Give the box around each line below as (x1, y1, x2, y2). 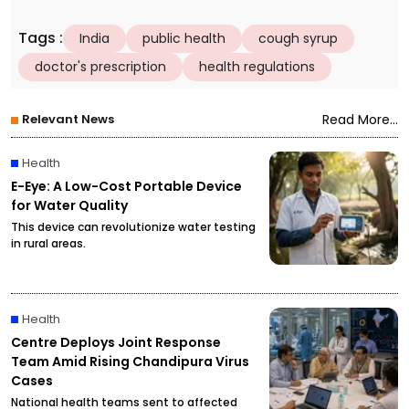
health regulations (199, 58, 315, 77)
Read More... (322, 110, 398, 130)
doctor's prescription (35, 58, 166, 77)
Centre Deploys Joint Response (11, 333, 221, 352)
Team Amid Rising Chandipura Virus (11, 352, 249, 372)
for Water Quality (11, 196, 128, 215)
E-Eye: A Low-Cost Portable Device (11, 177, 242, 196)
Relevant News (22, 110, 114, 129)
